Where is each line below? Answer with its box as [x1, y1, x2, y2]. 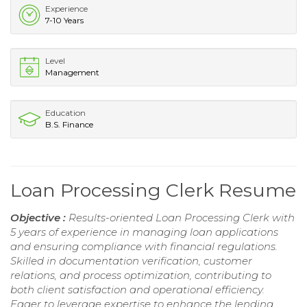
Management [45, 67, 99, 78]
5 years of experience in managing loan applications [10, 225, 278, 239]
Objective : [10, 211, 69, 225]
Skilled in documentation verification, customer [10, 254, 252, 268]
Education [45, 108, 86, 119]
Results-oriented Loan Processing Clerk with [69, 211, 295, 225]
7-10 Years [45, 15, 84, 26]
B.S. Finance [45, 119, 93, 130]
